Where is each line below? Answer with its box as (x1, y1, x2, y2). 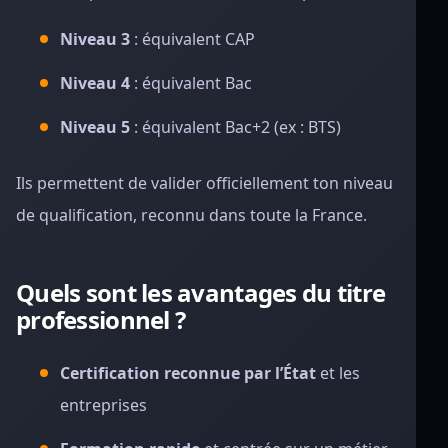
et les (316, 362, 360, 384)
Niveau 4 (60, 72, 130, 94)
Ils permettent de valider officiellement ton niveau (16, 172, 393, 194)
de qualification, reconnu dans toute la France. (16, 204, 367, 226)
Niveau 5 (60, 116, 130, 138)
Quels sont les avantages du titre (16, 276, 386, 309)
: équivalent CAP (130, 28, 255, 50)
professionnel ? (16, 303, 186, 336)
